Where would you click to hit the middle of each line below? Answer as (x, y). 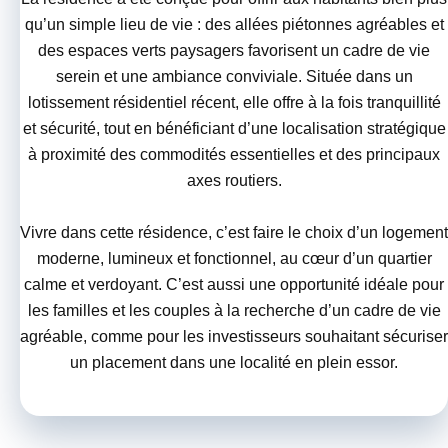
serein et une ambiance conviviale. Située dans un (234, 77)
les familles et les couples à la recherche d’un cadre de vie (234, 311)
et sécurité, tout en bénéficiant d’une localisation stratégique (234, 129)
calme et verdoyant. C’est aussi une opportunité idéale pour (234, 285)
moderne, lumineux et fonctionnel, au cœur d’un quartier (234, 259)
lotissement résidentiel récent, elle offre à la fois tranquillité (234, 103)
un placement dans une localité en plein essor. (234, 363)
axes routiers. (234, 181)
